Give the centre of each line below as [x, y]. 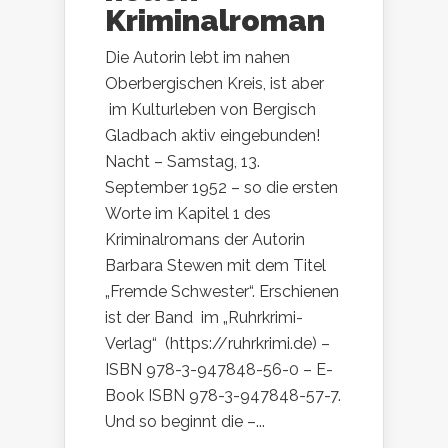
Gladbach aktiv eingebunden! [216, 135]
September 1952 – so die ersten [221, 187]
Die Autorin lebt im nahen [197, 57]
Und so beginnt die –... [185, 421]
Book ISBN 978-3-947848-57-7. [223, 395]
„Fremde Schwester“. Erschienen [222, 291]
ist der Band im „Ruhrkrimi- [204, 317]
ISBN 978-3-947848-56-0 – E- [219, 369]
